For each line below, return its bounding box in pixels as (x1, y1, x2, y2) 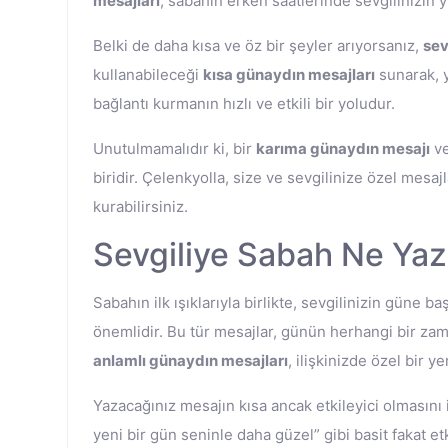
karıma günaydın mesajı (256, 139, 430, 158)
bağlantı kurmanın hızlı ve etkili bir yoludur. (93, 94, 395, 113)
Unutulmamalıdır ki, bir (93, 139, 256, 158)
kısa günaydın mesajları (203, 65, 375, 84)
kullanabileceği (93, 65, 203, 84)
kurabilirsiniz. (93, 197, 188, 216)
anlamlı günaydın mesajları (93, 351, 288, 370)
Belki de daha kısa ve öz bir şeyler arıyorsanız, (93, 36, 423, 55)
